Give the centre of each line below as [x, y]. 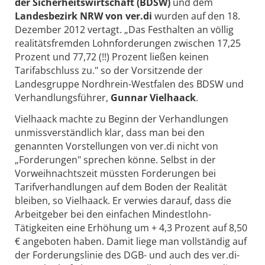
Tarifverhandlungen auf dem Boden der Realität [121, 187]
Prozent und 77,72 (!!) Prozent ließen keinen [112, 56]
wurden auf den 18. [197, 16]
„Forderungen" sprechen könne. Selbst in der [115, 159]
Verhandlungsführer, [63, 97]
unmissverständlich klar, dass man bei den [110, 132]
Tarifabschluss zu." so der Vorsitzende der [109, 70]
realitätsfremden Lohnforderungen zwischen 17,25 [128, 43]
